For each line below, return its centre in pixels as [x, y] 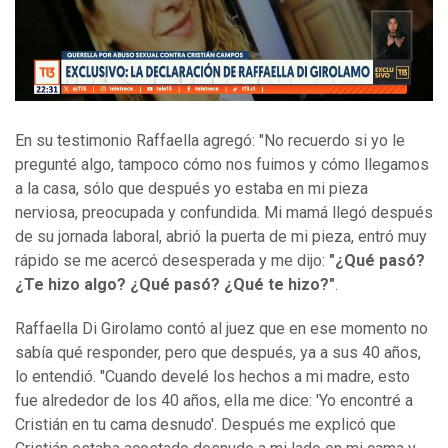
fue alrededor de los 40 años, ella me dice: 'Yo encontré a [214, 401]
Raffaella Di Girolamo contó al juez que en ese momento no [221, 329]
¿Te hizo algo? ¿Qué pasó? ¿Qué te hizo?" [175, 285]
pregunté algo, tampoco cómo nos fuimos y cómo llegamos [222, 165]
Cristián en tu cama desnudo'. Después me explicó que [205, 425]
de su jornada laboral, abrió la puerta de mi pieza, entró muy [221, 237]
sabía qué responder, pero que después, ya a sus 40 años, [218, 353]
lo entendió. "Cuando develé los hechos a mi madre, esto [212, 377]
